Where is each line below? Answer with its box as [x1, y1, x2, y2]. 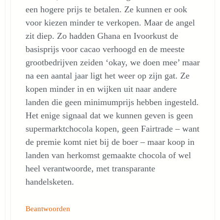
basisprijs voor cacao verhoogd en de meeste [26, 44, 185, 55]
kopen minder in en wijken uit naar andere [26, 84, 177, 94]
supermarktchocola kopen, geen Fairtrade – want [26, 124, 199, 134]
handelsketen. [26, 177, 74, 187]
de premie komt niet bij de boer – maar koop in [26, 137, 194, 147]
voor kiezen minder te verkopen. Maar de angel [26, 18, 195, 28]
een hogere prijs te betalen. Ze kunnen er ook [26, 4, 187, 15]
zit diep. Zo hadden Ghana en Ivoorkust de [26, 31, 178, 41]
